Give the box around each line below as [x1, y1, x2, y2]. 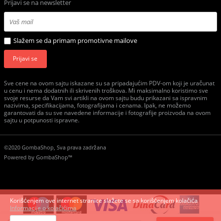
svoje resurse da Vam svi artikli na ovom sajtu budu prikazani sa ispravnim [3, 93, 207, 102]
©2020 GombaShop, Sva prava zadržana [3, 143, 106, 151]
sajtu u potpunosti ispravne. [3, 115, 79, 124]
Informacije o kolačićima [10, 203, 76, 212]
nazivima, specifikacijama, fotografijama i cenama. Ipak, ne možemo [3, 101, 191, 110]
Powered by [3, 153, 36, 161]
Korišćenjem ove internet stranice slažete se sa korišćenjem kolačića [10, 196, 198, 205]
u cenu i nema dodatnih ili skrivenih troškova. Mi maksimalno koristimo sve [3, 86, 208, 95]
